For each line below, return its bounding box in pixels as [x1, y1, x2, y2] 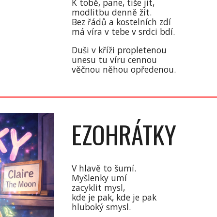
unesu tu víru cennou [72, 54, 157, 65]
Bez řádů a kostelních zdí [72, 16, 171, 28]
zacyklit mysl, [72, 182, 125, 193]
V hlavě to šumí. [72, 162, 137, 174]
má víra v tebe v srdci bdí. [72, 26, 175, 37]
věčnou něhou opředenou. [72, 63, 176, 75]
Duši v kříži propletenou [72, 44, 167, 56]
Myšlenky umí [72, 172, 127, 184]
